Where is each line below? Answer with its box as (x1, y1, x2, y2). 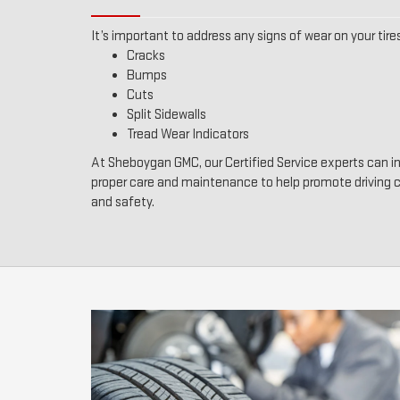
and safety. (91, 193, 154, 211)
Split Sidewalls (127, 105, 206, 123)
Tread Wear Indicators (127, 125, 249, 143)
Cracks (127, 46, 165, 64)
